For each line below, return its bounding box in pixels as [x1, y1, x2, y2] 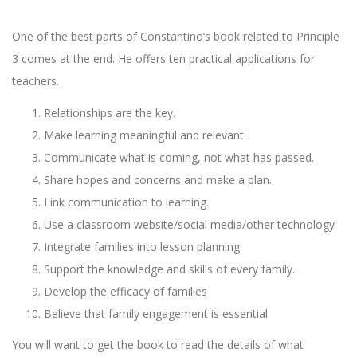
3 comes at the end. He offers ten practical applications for [12, 50, 315, 66]
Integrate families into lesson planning [44, 238, 240, 254]
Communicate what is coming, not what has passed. [44, 149, 314, 165]
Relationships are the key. [44, 104, 175, 120]
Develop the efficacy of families [44, 283, 207, 299]
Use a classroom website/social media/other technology [44, 216, 335, 232]
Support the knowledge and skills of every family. [44, 261, 295, 277]
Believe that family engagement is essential [44, 305, 268, 321]
